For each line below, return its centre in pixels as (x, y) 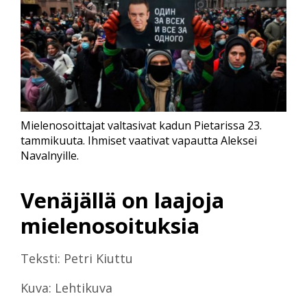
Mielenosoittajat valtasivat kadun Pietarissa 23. (141, 126)
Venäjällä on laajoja (122, 200)
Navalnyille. (50, 156)
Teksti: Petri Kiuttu (77, 258)
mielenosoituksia (110, 225)
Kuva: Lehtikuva (66, 287)
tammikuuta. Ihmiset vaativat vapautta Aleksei (139, 141)
